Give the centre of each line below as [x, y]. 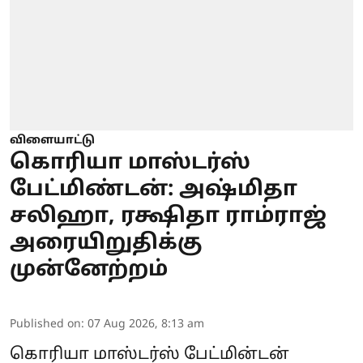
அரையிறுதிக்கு [106, 244]
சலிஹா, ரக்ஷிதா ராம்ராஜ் [168, 217]
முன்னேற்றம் [89, 271]
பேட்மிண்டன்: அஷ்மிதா [154, 190]
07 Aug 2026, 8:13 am [146, 325]
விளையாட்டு [52, 141]
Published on [45, 325]
